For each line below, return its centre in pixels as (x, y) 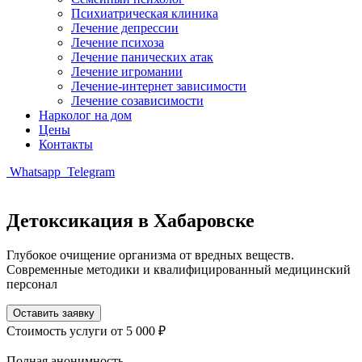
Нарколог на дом (85, 115)
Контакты (66, 144)
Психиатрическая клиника (145, 13)
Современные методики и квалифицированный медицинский (179, 269)
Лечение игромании (127, 72)
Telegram (89, 172)
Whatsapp (35, 172)
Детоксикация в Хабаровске (130, 220)
